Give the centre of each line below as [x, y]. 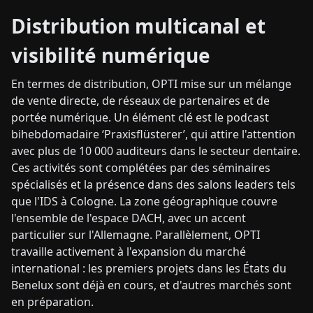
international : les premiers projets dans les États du [149, 269]
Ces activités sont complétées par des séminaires [141, 168]
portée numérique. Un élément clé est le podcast [140, 118]
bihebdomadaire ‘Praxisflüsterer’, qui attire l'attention [153, 134]
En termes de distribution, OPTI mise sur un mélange [151, 84]
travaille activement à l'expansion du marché [129, 252]
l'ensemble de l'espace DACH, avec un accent [129, 218]
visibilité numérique [111, 56]
